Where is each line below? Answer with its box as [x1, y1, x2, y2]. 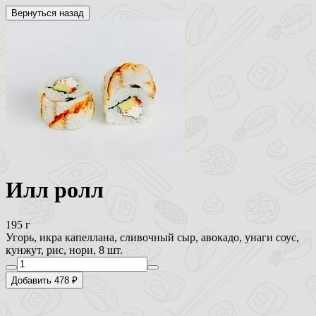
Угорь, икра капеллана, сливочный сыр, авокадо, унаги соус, [6, 231, 299, 243]
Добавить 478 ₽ [11, 274, 78, 286]
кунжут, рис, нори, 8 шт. [6, 243, 123, 256]
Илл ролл [6, 177, 104, 203]
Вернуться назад [11, 8, 84, 18]
